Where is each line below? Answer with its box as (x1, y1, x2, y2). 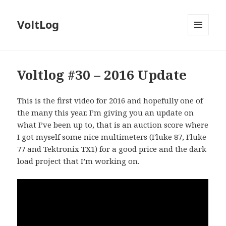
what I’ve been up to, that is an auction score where (17, 120, 209, 130)
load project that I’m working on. (17, 156, 140, 166)
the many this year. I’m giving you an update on (17, 107, 194, 118)
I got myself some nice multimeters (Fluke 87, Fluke (17, 132, 207, 142)
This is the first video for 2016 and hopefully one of (17, 95, 203, 106)
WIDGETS (188, 52, 217, 61)
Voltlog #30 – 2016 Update (17, 66, 187, 84)
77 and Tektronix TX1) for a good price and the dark (17, 144, 207, 154)
